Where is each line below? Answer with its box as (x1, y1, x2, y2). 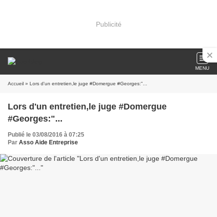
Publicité (95, 20, 122, 28)
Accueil (8, 81, 24, 86)
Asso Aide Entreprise (19, 139, 78, 146)
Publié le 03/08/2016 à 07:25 (8, 131, 84, 138)
